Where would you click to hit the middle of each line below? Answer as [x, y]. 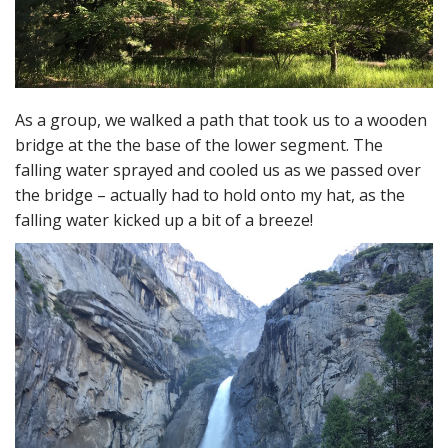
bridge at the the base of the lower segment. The [199, 144]
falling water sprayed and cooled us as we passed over [218, 169]
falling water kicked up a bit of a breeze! [164, 219]
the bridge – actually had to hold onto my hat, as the [210, 194]
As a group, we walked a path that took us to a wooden [221, 119]
